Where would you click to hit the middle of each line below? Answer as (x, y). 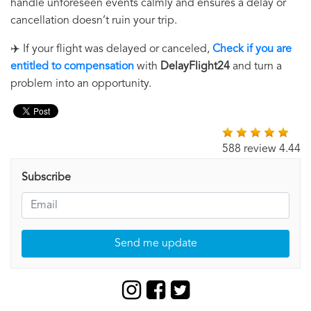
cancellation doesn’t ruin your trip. (94, 21)
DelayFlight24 (194, 67)
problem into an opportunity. (81, 84)
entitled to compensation (72, 67)
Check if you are (252, 50)
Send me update (155, 244)
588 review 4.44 (261, 150)
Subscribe (46, 178)
